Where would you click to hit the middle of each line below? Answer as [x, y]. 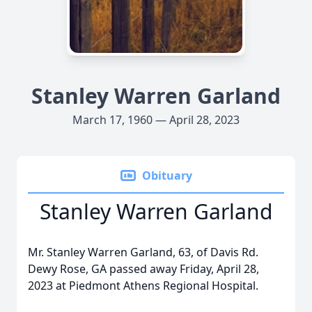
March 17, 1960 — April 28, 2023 [156, 120]
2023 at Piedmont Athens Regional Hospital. [143, 286]
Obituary [167, 175]
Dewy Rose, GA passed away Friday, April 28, [143, 269]
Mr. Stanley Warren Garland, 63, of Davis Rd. [143, 252]
